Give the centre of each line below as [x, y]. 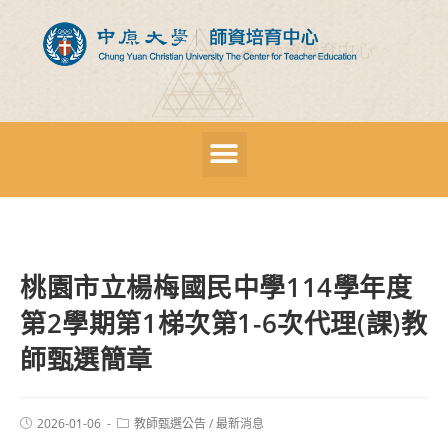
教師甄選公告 [170, 423]
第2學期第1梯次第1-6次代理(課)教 [224, 322]
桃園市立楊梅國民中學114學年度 [216, 286]
